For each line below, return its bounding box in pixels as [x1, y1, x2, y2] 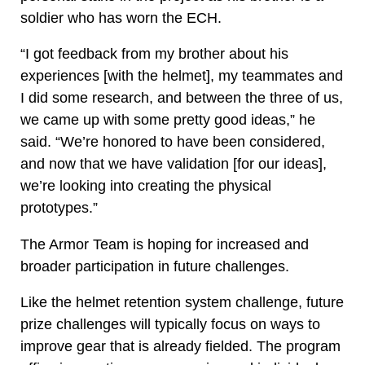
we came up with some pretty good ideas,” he [20, 112, 315, 128]
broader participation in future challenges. [20, 257, 289, 275]
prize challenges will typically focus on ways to [20, 316, 320, 332]
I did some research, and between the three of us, [20, 90, 343, 106]
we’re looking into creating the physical [20, 178, 271, 194]
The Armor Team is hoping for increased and [20, 235, 309, 253]
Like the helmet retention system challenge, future [20, 294, 344, 310]
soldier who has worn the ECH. [20, 9, 222, 26]
